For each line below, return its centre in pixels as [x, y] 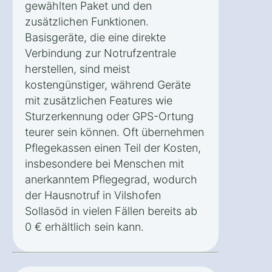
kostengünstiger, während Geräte [108, 85]
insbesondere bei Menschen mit [104, 164]
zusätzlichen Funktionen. [87, 22]
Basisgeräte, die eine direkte [95, 38]
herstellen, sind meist [77, 69]
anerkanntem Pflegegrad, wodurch [111, 180]
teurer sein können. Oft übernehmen [114, 132]
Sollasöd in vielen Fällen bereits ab [111, 211]
